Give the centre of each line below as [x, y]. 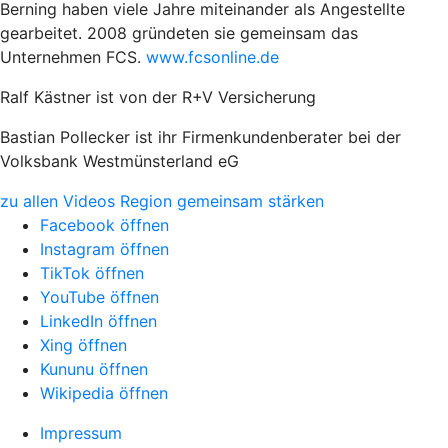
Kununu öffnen [94, 368]
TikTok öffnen [92, 272]
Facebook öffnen [104, 224]
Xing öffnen [83, 344]
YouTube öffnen [99, 296]
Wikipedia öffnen [104, 392]
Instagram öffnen [104, 248]
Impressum [81, 432]
